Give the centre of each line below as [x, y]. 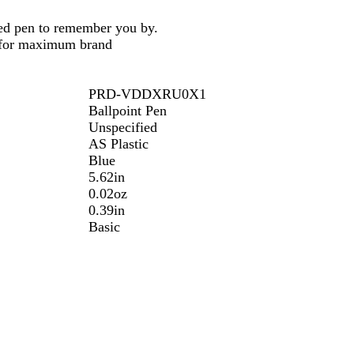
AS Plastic [119, 144]
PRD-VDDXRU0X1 [147, 94]
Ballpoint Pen [128, 111]
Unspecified [123, 127]
